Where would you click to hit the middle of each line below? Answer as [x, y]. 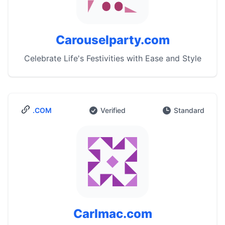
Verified [113, 110]
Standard [189, 110]
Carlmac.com [113, 214]
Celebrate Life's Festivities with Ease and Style [113, 58]
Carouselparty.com [113, 40]
